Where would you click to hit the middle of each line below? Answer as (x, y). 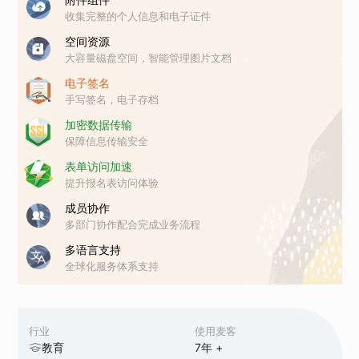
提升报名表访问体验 (112, 182)
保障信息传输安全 (107, 141)
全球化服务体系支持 (112, 266)
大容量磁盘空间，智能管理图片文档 (149, 57)
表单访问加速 (99, 166)
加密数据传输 (99, 124)
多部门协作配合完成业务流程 (133, 224)
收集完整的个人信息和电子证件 (138, 16)
